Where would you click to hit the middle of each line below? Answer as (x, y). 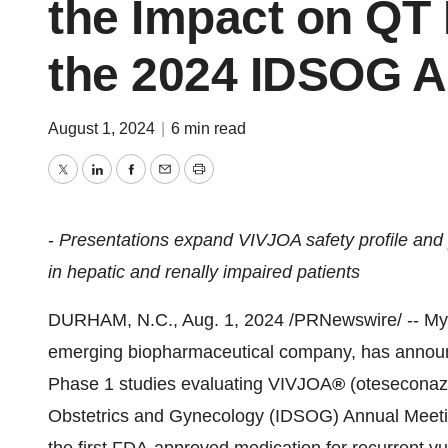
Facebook (169, 183)
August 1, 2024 (103, 128)
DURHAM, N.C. (110, 320)
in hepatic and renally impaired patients (204, 272)
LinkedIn (129, 183)
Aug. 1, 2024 (233, 320)
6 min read (208, 128)
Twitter (88, 183)
